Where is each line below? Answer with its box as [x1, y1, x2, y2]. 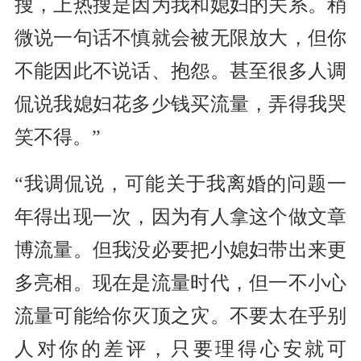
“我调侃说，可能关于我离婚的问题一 [14, 173, 347, 195]
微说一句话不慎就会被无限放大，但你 [14, 27, 347, 48]
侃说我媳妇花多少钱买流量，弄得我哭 [14, 93, 347, 114]
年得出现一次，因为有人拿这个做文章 [14, 206, 347, 228]
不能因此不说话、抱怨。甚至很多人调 [14, 60, 347, 81]
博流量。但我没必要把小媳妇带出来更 [14, 239, 347, 261]
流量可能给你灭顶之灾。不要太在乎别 [14, 305, 347, 327]
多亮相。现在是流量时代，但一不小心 [14, 272, 347, 294]
